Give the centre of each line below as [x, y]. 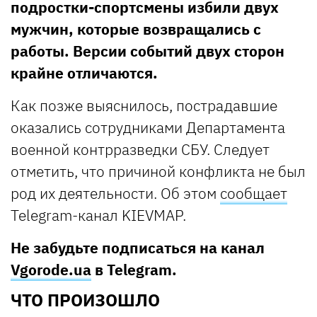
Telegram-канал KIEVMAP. [98, 215]
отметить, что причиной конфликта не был [158, 171]
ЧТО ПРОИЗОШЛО [85, 300]
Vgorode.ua [51, 269]
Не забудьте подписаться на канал [138, 247]
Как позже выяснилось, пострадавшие [144, 105]
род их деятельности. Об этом [115, 193]
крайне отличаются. [84, 73]
